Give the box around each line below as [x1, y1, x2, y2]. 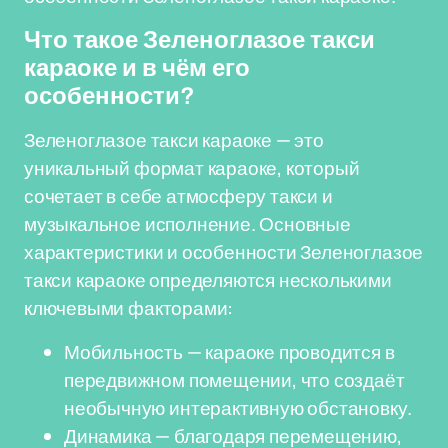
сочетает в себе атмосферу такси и [24, 183, 333, 209]
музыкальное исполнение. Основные [24, 211, 351, 237]
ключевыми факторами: [24, 295, 234, 321]
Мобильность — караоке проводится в [64, 339, 395, 365]
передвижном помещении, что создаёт [64, 367, 405, 393]
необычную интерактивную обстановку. [64, 395, 413, 421]
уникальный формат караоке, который [24, 155, 360, 181]
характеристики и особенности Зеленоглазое [24, 239, 424, 265]
